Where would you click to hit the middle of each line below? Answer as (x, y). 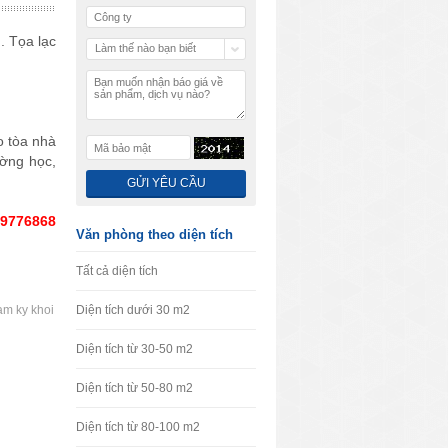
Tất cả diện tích (117, 271)
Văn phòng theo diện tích (154, 234)
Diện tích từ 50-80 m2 (134, 388)
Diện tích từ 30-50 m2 (134, 349)
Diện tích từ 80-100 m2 (138, 427)
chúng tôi (117, 66)
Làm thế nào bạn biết (145, 48)
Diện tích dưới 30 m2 (133, 310)
